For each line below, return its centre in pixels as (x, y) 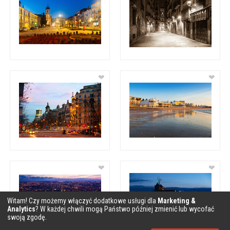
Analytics (21, 209)
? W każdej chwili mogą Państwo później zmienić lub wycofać (125, 209)
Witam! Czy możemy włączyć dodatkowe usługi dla (82, 200)
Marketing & (177, 200)
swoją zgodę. (27, 217)
